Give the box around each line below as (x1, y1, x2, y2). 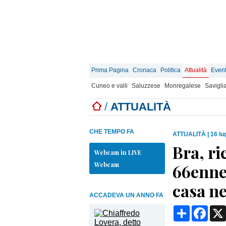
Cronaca (133, 67, 156, 74)
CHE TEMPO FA (89, 128, 134, 135)
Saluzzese (132, 82, 160, 89)
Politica (160, 67, 181, 74)
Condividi (190, 205, 224, 213)
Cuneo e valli (91, 82, 128, 89)
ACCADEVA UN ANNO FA (89, 192, 163, 199)
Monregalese (164, 82, 201, 89)
